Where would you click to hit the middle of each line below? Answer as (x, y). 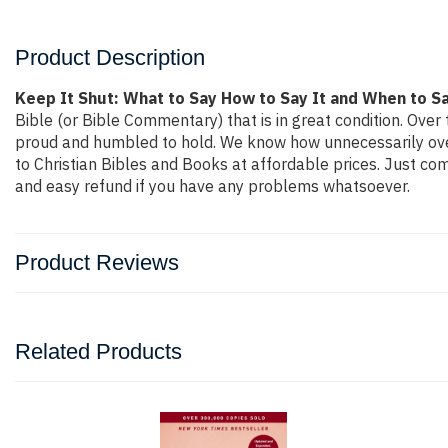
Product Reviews (97, 262)
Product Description (110, 57)
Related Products (98, 351)
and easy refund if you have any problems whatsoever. (212, 186)
